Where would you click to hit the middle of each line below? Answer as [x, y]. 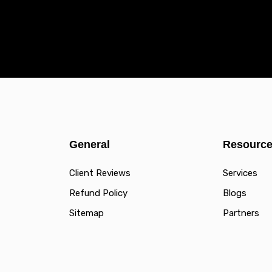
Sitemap [87, 213]
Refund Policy [98, 193]
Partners [241, 213]
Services [240, 173]
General [90, 144]
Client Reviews [100, 173]
